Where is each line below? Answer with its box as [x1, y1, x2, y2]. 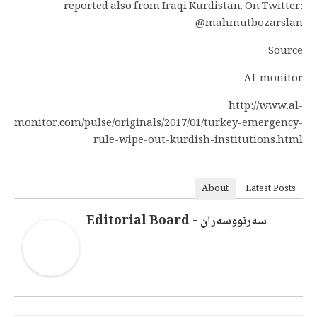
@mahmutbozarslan [195, 15, 303, 33]
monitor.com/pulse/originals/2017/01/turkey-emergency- [14, 115, 303, 133]
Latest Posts [246, 181, 296, 197]
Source [268, 42, 303, 61]
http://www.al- [229, 98, 303, 116]
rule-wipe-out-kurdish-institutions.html [93, 132, 303, 150]
